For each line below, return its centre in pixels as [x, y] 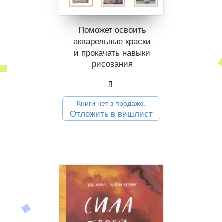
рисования [112, 64]
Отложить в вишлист [111, 114]
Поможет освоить [112, 30]
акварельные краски [112, 42]
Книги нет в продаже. [111, 103]
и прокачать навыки [112, 53]
